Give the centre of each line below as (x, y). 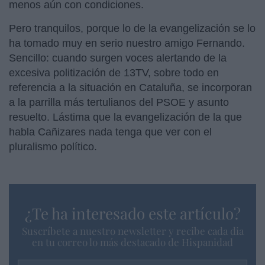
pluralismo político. (53, 146)
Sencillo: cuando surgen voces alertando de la (118, 58)
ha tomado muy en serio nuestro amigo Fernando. (127, 43)
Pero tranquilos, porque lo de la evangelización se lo (132, 28)
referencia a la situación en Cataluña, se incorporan (130, 87)
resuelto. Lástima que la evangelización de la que (125, 117)
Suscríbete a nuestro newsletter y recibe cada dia (132, 230)
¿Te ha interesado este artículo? (132, 213)
